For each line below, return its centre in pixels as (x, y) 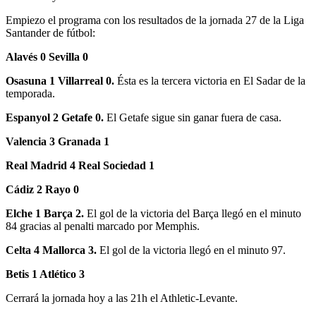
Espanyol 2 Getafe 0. (56, 117)
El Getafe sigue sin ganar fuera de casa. (194, 117)
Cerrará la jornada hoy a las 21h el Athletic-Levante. (122, 298)
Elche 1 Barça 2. (46, 213)
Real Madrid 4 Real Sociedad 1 (80, 165)
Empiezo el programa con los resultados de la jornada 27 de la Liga (155, 20)
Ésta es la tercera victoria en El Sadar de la (211, 80)
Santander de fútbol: (50, 32)
